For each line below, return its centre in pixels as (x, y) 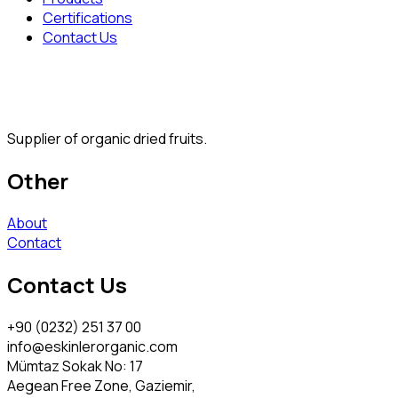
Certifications (88, 18)
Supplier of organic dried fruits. (107, 139)
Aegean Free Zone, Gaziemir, (101, 385)
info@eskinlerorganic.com (92, 346)
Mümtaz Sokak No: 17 (75, 366)
